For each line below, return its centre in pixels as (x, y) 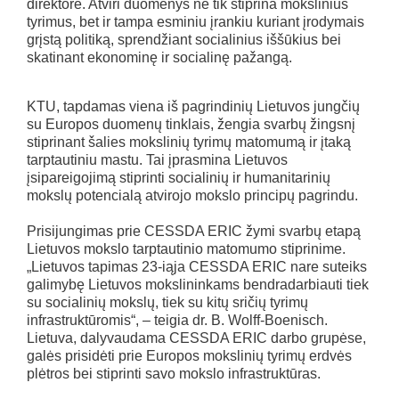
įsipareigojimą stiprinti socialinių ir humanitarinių (179, 178)
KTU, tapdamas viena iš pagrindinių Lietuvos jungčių (193, 107)
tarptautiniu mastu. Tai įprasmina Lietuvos (157, 160)
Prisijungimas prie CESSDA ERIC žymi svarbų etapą (194, 232)
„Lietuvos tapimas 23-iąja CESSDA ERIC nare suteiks (197, 267)
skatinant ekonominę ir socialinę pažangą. (159, 58)
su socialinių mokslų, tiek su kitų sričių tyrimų (167, 303)
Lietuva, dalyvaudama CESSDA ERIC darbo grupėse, (196, 338)
